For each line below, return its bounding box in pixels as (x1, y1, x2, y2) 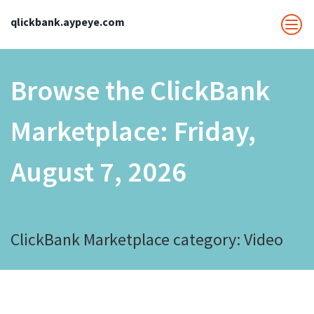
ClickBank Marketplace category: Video (11, 228, 283, 250)
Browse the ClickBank (11, 73, 270, 108)
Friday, (174, 114, 256, 149)
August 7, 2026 (11, 154, 186, 189)
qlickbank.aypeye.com (11, 15, 125, 29)
